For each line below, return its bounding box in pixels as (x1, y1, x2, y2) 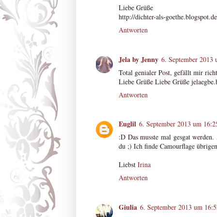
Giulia (119, 201, 137, 212)
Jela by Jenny (119, 54, 158, 64)
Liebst (119, 160, 138, 170)
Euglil (119, 119, 136, 129)
